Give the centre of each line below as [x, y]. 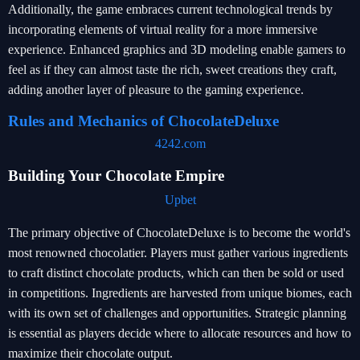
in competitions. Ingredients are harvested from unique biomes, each [180, 293]
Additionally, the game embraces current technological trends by [170, 9]
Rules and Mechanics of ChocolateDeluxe [143, 121]
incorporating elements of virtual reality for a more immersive [163, 29]
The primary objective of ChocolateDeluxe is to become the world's [179, 233]
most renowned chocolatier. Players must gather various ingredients [178, 253]
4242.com [180, 143]
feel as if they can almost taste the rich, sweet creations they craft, [172, 70]
